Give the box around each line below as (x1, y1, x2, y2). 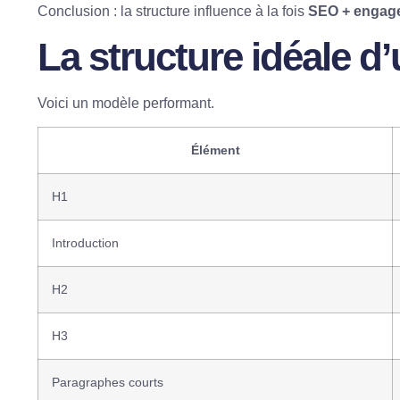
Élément (190, 143, 240, 158)
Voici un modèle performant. (37, 95, 214, 111)
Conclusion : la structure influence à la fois (37, 4, 308, 20)
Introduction (52, 236, 119, 251)
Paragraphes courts (52, 375, 163, 390)
